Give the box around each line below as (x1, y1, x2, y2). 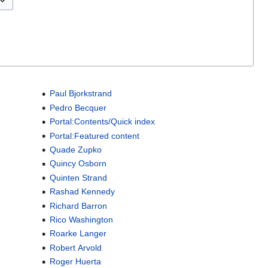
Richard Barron (49, 200, 107, 211)
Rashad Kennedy (49, 187, 115, 197)
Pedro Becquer (49, 102, 106, 112)
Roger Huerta (49, 257, 101, 267)
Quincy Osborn (49, 159, 106, 169)
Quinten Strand (49, 172, 107, 182)
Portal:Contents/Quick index (49, 117, 155, 127)
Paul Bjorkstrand (49, 89, 112, 99)
